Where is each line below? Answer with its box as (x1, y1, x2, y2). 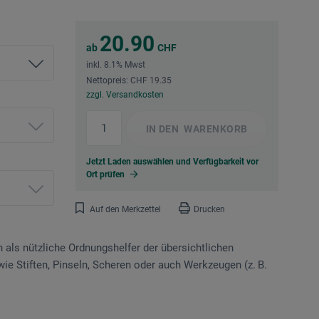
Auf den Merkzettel (90, 204, 161, 215)
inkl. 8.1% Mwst (86, 60, 145, 70)
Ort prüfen (86, 169, 127, 180)
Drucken (194, 204, 225, 215)
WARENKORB (181, 123, 248, 135)
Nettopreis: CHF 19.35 (86, 75, 172, 86)
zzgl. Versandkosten (86, 90, 164, 100)
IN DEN (145, 123, 179, 135)
